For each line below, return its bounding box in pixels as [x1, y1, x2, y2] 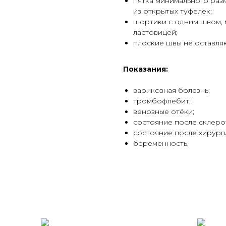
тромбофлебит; [133, 96, 191, 106]
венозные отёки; [133, 107, 194, 117]
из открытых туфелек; [133, 7, 212, 16]
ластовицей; [133, 28, 178, 37]
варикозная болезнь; [133, 86, 210, 95]
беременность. [133, 139, 189, 148]
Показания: [123, 65, 168, 74]
